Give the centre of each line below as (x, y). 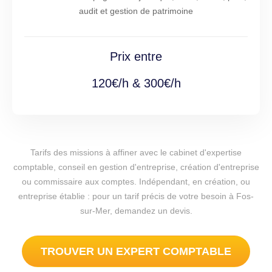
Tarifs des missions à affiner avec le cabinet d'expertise (136, 153)
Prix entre (136, 57)
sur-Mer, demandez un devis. (136, 211)
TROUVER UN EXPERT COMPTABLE (136, 252)
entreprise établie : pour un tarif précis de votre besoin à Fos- (136, 196)
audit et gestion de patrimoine (136, 11)
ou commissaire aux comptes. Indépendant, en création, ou (136, 182)
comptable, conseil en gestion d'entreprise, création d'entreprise (136, 167)
